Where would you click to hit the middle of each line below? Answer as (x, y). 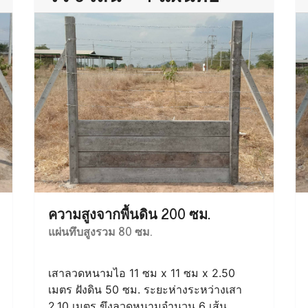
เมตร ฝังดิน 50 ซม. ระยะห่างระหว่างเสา (145, 289)
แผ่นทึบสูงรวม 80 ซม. (100, 231)
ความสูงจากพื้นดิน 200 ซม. (129, 213)
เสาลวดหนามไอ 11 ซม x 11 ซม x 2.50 (142, 273)
